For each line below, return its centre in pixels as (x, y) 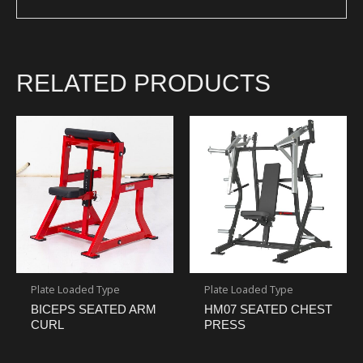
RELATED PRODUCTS (143, 83)
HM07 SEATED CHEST (268, 309)
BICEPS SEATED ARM (94, 309)
